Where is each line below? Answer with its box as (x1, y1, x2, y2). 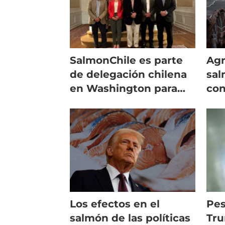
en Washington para (70, 82, 178, 94)
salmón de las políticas (70, 211, 191, 224)
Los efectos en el (70, 197, 160, 210)
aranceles (70, 110, 121, 123)
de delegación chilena (70, 68, 187, 80)
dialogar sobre (70, 96, 147, 108)
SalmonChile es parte (70, 54, 183, 66)
